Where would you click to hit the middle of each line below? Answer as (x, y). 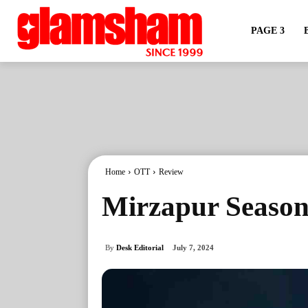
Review (171, 172)
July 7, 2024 (193, 248)
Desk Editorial (140, 247)
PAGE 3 (267, 31)
